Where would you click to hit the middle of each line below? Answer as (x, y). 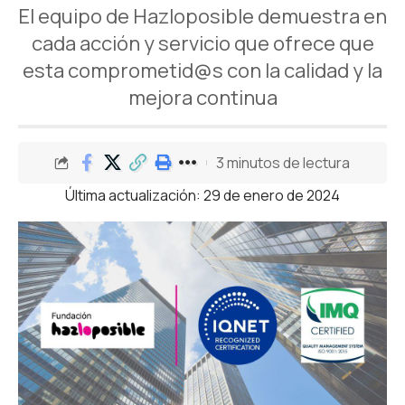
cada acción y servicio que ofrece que (202, 43)
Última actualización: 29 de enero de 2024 (202, 195)
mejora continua (202, 98)
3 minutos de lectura (283, 162)
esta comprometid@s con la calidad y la (202, 71)
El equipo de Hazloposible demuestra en (202, 16)
